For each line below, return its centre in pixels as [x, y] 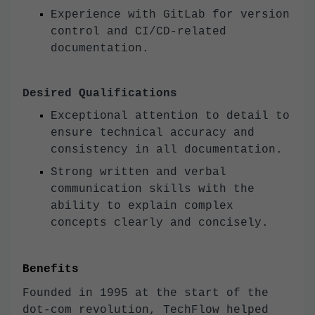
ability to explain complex [142, 206]
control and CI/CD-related [139, 32]
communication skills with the [153, 189]
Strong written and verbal [139, 173]
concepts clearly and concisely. [160, 223]
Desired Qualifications [100, 94]
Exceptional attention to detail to [170, 116]
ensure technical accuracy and [153, 133]
